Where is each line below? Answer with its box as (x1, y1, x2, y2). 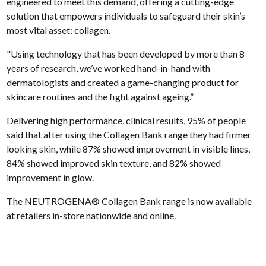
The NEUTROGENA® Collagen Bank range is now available (7, 195, 252, 207)
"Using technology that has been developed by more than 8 (7, 48, 245, 60)
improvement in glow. (7, 172, 98, 183)
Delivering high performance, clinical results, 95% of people (7, 115, 246, 126)
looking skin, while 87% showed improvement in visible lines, (7, 143, 251, 155)
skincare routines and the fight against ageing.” (7, 91, 196, 103)
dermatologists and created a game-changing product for (7, 77, 239, 88)
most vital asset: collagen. (7, 24, 111, 36)
